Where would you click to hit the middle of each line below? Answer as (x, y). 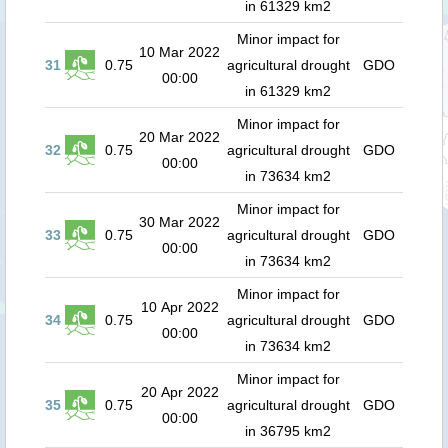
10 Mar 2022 (179, 52)
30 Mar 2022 (179, 222)
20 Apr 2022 (179, 392)
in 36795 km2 (288, 431)
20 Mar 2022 (179, 137)
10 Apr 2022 (179, 307)
